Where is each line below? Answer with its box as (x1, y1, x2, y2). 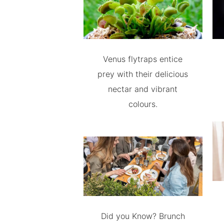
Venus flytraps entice (103, 54, 183, 64)
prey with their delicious (97, 69, 188, 79)
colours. (128, 99, 157, 109)
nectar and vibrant (108, 84, 178, 94)
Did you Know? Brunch (100, 211, 185, 221)
